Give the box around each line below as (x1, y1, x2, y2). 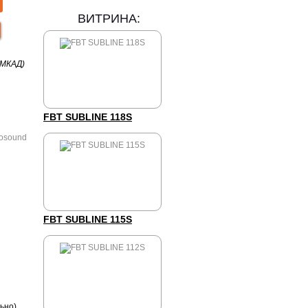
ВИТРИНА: (78, 12, 140, 25)
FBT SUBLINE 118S (43, 111, 132, 122)
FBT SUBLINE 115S (43, 214, 132, 225)
